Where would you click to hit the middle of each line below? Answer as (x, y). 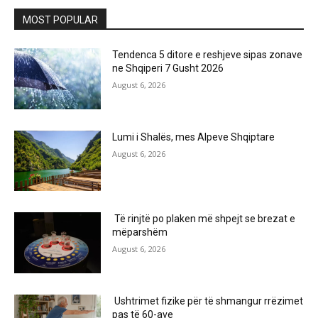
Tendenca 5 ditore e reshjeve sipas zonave (208, 55)
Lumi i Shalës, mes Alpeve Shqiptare (194, 137)
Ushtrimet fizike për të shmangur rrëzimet (208, 301)
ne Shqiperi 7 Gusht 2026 (168, 68)
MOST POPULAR (60, 20)
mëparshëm (140, 232)
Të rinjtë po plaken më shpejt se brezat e (204, 219)
